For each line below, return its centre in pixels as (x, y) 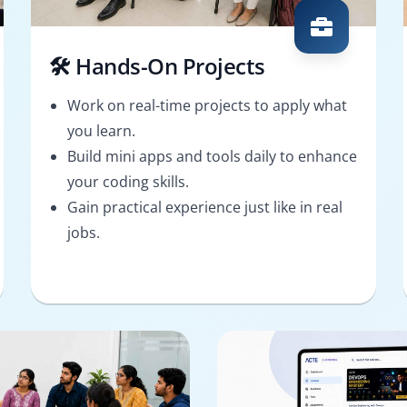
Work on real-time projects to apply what (207, 105)
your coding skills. (128, 181)
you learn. (101, 130)
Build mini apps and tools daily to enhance (212, 156)
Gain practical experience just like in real (205, 207)
